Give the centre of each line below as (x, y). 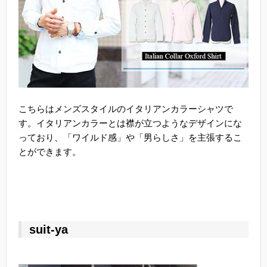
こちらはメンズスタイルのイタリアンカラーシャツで (126, 108)
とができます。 (50, 151)
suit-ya (49, 229)
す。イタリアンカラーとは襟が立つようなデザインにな (130, 123)
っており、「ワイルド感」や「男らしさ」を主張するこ (130, 137)
